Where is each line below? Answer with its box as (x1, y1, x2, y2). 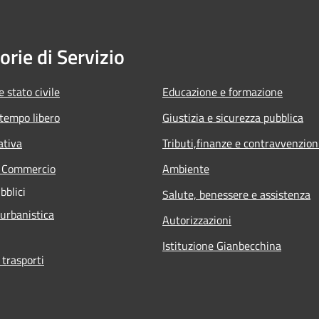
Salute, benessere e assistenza (162, 185, 310, 203)
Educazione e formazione (162, 83, 283, 100)
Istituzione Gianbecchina (162, 236, 281, 254)
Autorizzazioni (162, 211, 231, 229)
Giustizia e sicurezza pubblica (162, 108, 303, 126)
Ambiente (162, 159, 209, 177)
